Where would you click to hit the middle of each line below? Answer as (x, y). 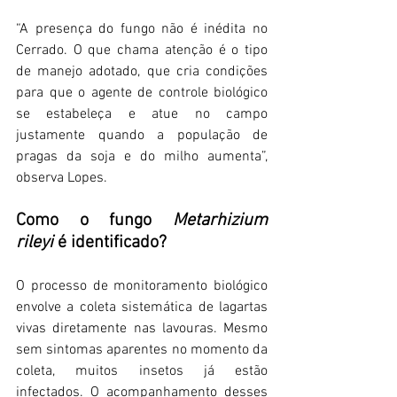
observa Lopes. (62, 179)
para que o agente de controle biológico (142, 93)
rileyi (35, 243)
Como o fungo (94, 221)
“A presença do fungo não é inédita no (142, 30)
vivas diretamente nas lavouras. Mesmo (142, 329)
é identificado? (110, 243)
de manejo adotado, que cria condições (142, 72)
